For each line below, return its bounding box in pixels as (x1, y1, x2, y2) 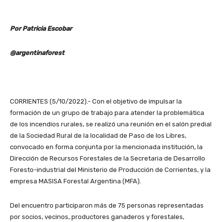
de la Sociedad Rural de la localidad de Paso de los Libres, (10, 132, 186, 140)
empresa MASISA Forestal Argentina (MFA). (10, 177, 141, 185)
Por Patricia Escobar (10, 25, 72, 33)
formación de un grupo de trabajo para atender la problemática (10, 109, 204, 117)
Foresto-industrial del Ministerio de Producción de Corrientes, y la (10, 166, 211, 174)
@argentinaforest (10, 49, 64, 57)
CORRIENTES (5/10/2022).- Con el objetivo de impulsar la (10, 98, 182, 106)
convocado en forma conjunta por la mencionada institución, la (10, 143, 203, 151)
